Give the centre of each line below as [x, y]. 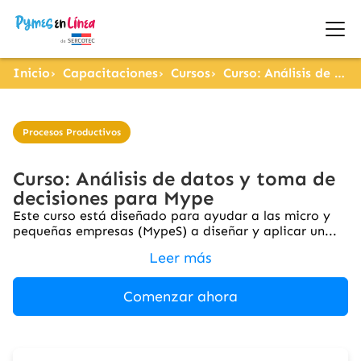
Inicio [31, 73]
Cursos [191, 73]
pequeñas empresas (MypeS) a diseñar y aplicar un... [175, 231]
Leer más [180, 258]
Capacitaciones [110, 73]
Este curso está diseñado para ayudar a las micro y [172, 216]
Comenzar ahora [180, 297]
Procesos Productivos [72, 132]
